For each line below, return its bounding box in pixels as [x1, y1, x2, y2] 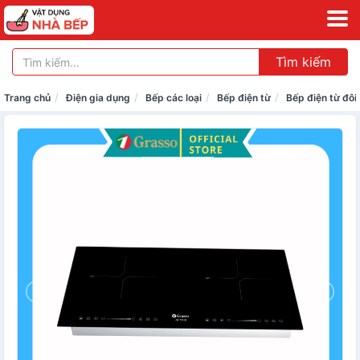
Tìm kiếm [276, 54, 331, 70]
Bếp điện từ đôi [286, 92, 357, 104]
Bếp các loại [145, 92, 202, 104]
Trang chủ [4, 92, 51, 104]
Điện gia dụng [66, 92, 130, 104]
